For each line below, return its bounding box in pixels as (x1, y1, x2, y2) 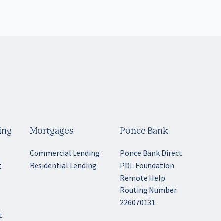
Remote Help (120, 173, 166, 183)
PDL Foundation (120, 160, 175, 171)
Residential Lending (30, 160, 97, 171)
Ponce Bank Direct (120, 148, 183, 158)
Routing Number (120, 185, 177, 195)
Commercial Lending (30, 148, 100, 158)
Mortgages (30, 127, 74, 136)
